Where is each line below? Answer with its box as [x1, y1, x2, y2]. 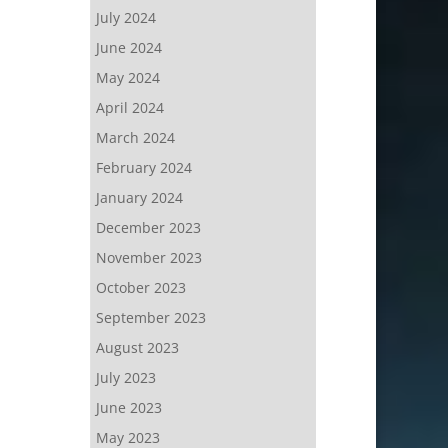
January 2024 [95, 188, 183, 207]
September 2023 [95, 308, 206, 327]
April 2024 [95, 98, 164, 117]
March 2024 [95, 128, 175, 147]
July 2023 [95, 368, 156, 387]
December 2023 [95, 218, 201, 237]
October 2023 [95, 278, 186, 297]
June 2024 [95, 38, 162, 57]
